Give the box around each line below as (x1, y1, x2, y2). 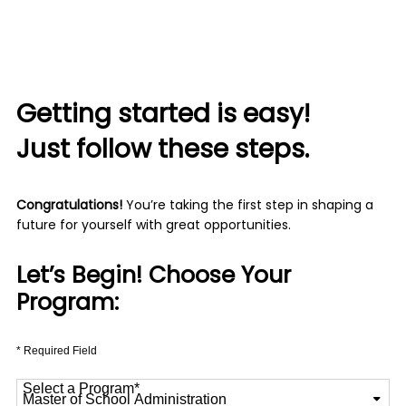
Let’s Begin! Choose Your (15, 258, 291, 295)
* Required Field (15, 344, 97, 357)
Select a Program (23, 381, 135, 396)
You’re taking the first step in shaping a (121, 196, 373, 217)
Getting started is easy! (15, 95, 310, 137)
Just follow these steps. (15, 130, 309, 172)
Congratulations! (15, 196, 122, 217)
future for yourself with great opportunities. (15, 216, 291, 237)
